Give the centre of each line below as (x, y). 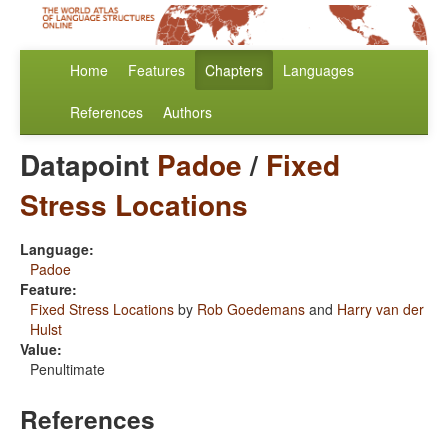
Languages (318, 70)
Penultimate (67, 369)
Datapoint (88, 165)
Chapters (234, 70)
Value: (41, 349)
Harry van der (380, 309)
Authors (187, 112)
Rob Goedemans (251, 309)
